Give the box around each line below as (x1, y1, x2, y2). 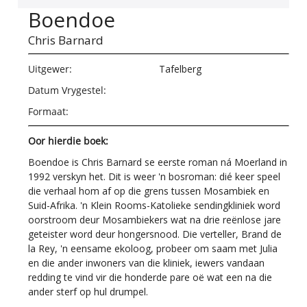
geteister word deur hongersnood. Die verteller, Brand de (28, 228, 282, 241)
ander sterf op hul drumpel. (28, 285, 149, 299)
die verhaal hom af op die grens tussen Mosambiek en (28, 184, 270, 198)
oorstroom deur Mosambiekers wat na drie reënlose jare (28, 213, 282, 227)
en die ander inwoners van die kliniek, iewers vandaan (28, 256, 265, 270)
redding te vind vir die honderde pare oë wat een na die (28, 271, 273, 284)
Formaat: (28, 105, 69, 119)
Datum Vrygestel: (28, 84, 107, 97)
